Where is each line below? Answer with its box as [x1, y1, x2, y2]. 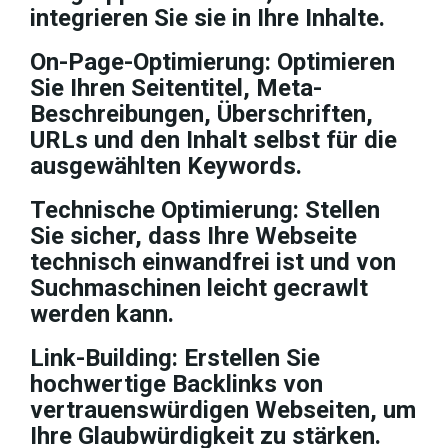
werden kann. [30, 300, 174, 328]
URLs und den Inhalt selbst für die [30, 126, 397, 154]
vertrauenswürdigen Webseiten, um [30, 396, 416, 424]
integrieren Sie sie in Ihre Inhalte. [30, 4, 385, 32]
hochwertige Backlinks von [30, 370, 323, 398]
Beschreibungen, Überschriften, [30, 100, 373, 128]
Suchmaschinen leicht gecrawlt [30, 274, 368, 302]
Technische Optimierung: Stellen [30, 196, 380, 224]
